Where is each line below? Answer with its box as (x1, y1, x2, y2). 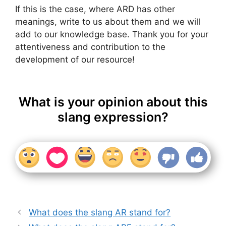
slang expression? (58, 109, 168, 125)
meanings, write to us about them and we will (15, 17, 200, 27)
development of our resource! (15, 54, 135, 65)
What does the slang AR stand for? (29, 207, 171, 217)
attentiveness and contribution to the (15, 42, 165, 52)
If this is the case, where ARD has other (15, 4, 175, 15)
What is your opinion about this (18, 94, 208, 109)
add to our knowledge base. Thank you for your (15, 29, 208, 40)
